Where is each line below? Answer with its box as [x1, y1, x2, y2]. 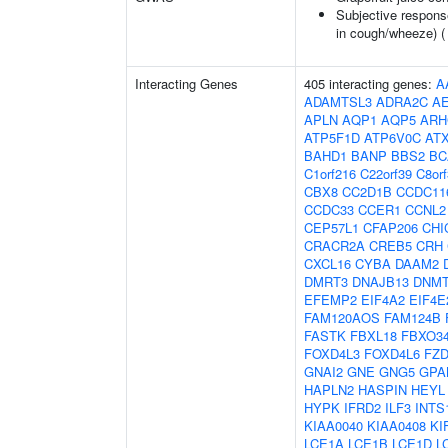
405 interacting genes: [304, 74, 436, 93]
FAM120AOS [304, 308, 380, 327]
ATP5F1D [304, 128, 360, 147]
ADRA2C [376, 92, 428, 111]
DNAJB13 [352, 272, 409, 291]
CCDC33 [304, 200, 354, 219]
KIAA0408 [367, 416, 426, 435]
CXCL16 [304, 254, 351, 273]
